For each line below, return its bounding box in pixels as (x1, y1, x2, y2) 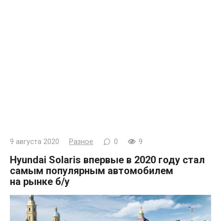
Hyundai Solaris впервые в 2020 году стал (10, 153, 205, 166)
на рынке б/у (10, 175, 70, 187)
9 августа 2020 (10, 137, 59, 146)
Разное (69, 137, 93, 146)
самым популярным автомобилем (10, 164, 173, 177)
